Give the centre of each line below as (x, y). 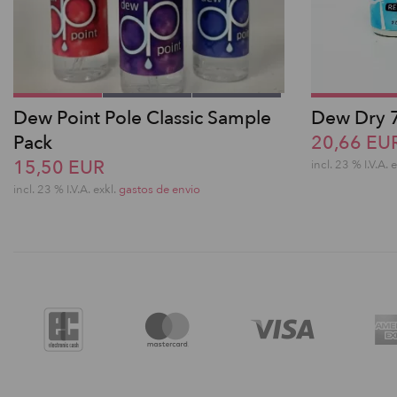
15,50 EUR (59, 168)
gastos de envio (160, 190)
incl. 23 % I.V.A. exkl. (66, 190)
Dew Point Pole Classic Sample (142, 119)
